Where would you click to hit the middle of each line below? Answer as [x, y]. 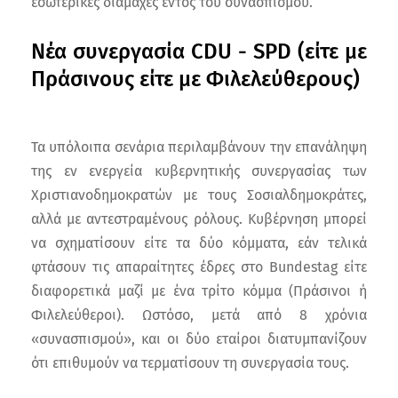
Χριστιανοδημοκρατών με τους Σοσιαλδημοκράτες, [199, 195]
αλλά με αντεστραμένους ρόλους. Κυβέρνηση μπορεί [199, 219]
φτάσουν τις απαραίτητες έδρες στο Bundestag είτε [199, 267]
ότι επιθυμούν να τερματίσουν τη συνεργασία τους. [190, 363]
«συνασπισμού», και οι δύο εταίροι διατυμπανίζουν [199, 339]
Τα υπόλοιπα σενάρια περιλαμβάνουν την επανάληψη [199, 147]
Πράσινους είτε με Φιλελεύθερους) [195, 80]
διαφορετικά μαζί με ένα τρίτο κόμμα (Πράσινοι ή [199, 291]
